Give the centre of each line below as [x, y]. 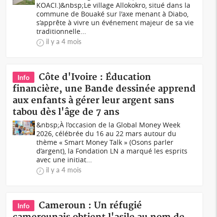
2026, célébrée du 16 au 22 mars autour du [107, 133]
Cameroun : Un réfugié [91, 206]
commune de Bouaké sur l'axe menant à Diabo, [113, 14]
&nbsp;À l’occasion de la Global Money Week [108, 125]
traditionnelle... [62, 31]
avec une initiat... [64, 160]
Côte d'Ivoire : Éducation [95, 77]
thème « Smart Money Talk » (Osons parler [105, 142]
